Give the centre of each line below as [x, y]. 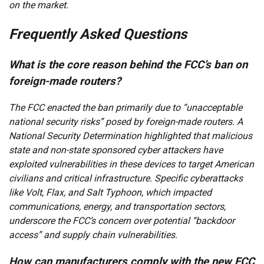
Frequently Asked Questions [98, 34]
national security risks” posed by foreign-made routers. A [126, 122]
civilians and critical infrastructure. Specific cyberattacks [126, 179]
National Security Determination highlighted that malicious [131, 136]
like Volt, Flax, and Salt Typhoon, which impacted [110, 193]
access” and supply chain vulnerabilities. [93, 235]
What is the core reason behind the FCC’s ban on [128, 65]
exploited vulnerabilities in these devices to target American [131, 164]
